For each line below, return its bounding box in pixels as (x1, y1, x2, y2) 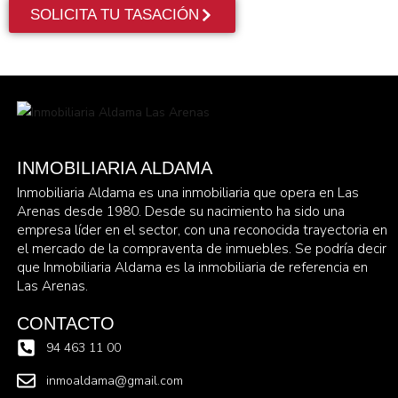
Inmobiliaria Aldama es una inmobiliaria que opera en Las (16, 182, 359, 202)
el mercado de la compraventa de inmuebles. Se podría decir (16, 238, 386, 258)
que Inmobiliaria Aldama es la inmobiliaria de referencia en (16, 257, 368, 276)
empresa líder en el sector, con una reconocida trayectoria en (16, 219, 387, 239)
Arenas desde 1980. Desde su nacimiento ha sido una (16, 201, 345, 220)
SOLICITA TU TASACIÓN (30, 5, 199, 23)
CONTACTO (16, 313, 115, 333)
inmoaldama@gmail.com (46, 371, 184, 389)
